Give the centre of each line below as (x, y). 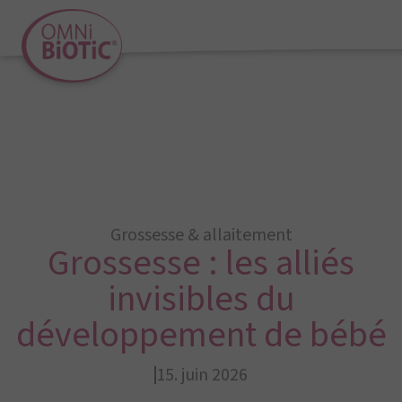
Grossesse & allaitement (201, 235)
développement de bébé (201, 335)
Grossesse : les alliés (201, 263)
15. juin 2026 (202, 375)
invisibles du (201, 299)
